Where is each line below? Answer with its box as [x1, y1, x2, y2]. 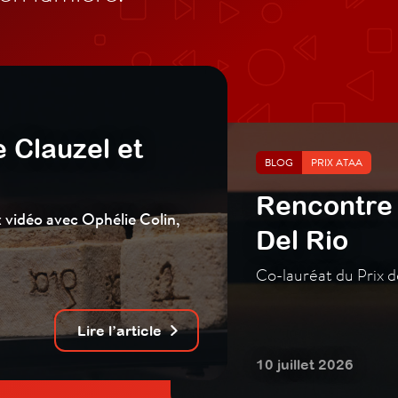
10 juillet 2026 [256, 356, 354, 373]
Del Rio [256, 225, 348, 256]
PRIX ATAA [311, 155, 362, 170]
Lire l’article [77, 322, 162, 339]
